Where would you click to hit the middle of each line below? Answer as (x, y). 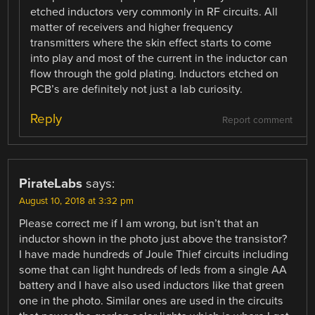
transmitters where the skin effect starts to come (151, 43)
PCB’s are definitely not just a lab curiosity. (137, 90)
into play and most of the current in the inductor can (159, 59)
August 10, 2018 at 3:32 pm (77, 201)
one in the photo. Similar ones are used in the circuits (152, 301)
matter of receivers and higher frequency (132, 28)
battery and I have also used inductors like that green (152, 285)
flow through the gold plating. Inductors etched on (155, 74)
